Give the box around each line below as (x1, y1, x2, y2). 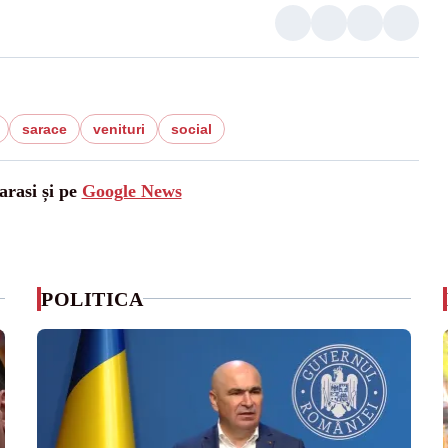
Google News (81, 180, 182, 201)
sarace (21, 120, 67, 137)
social (170, 120, 212, 137)
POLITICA (41, 287, 144, 310)
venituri (92, 120, 145, 137)
